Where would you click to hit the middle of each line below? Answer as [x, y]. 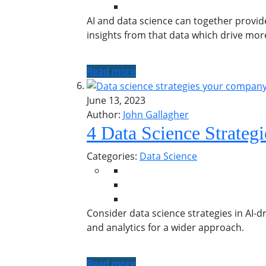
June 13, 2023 [116, 101]
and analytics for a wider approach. [165, 228]
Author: [104, 115]
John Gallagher [156, 115]
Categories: [113, 156]
